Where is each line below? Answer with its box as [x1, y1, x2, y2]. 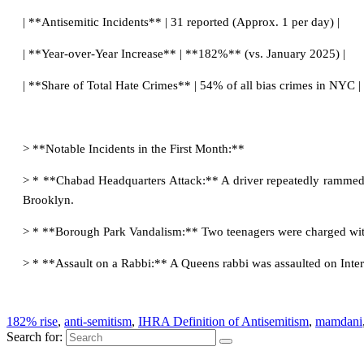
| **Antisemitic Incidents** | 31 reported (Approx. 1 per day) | [23, 15, 340, 29]
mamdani [315, 314, 362, 329]
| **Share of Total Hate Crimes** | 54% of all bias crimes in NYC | [23, 79, 361, 93]
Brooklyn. [23, 193, 74, 207]
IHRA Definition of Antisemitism [138, 314, 309, 329]
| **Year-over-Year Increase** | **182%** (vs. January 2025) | [23, 47, 345, 61]
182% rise [6, 314, 58, 329]
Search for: [6, 330, 63, 344]
